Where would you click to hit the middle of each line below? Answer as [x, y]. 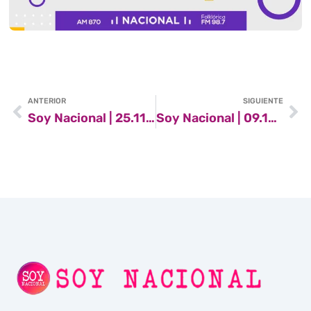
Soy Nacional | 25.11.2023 [150, 118]
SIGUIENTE [263, 101]
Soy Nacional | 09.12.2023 [272, 118]
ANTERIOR [47, 101]
